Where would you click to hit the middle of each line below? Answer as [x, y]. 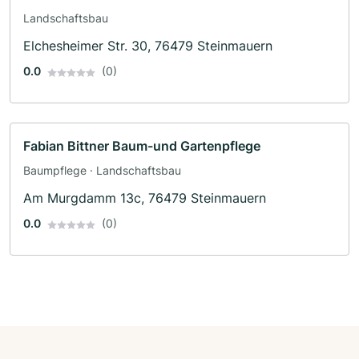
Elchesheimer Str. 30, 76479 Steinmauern [148, 46]
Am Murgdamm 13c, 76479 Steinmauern [145, 198]
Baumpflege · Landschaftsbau [102, 171]
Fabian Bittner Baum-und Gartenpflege [142, 146]
